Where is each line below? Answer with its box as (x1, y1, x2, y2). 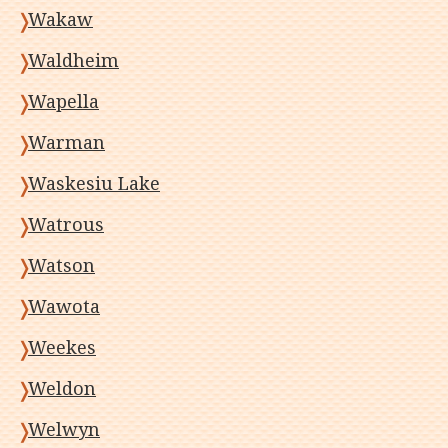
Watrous (28, 214, 104, 235)
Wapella (28, 91, 99, 112)
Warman (28, 132, 105, 153)
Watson (28, 255, 95, 276)
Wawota (28, 296, 100, 317)
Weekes (28, 337, 96, 358)
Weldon (28, 378, 96, 399)
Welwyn (28, 419, 100, 440)
